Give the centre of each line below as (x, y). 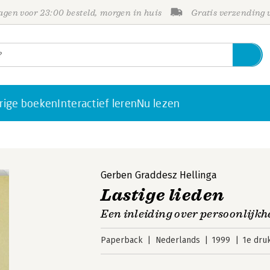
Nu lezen (159, 103)
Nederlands (177, 240)
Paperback (122, 240)
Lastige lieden (163, 195)
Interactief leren (97, 103)
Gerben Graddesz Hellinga (159, 175)
